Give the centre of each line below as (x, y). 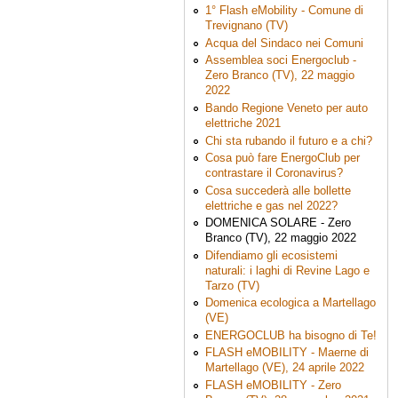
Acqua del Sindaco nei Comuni (284, 43)
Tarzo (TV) (232, 285)
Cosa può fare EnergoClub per (282, 158)
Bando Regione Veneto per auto (286, 108)
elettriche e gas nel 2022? (271, 205)
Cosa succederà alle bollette (278, 190)
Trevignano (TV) (246, 26)
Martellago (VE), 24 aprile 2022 (284, 368)
